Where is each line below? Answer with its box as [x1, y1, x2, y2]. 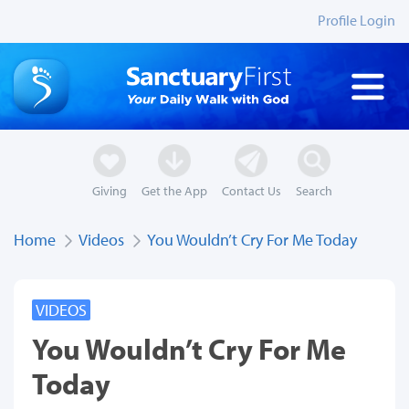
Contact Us [221, 182, 281, 200]
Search [295, 182, 332, 200]
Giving [91, 182, 127, 200]
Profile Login [318, 11, 395, 29]
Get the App [141, 182, 207, 200]
